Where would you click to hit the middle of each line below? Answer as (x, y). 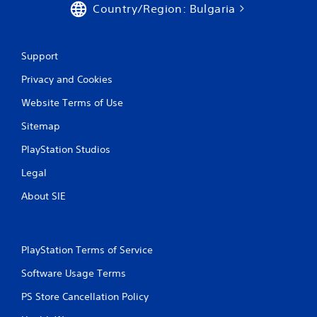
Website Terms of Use (72, 102)
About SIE (44, 196)
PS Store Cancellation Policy (85, 296)
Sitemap (41, 126)
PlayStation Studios (66, 149)
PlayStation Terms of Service (87, 249)
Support (40, 56)
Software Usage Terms (74, 273)
